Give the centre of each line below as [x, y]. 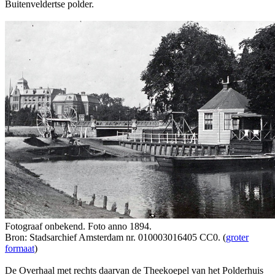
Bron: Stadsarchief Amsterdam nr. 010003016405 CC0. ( [115, 237]
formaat [20, 248]
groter [237, 237]
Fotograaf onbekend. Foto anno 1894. [78, 226]
